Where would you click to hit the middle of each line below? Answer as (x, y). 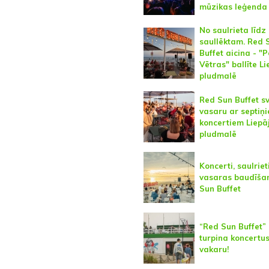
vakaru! (214, 249)
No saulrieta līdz (232, 30)
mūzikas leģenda (233, 6)
